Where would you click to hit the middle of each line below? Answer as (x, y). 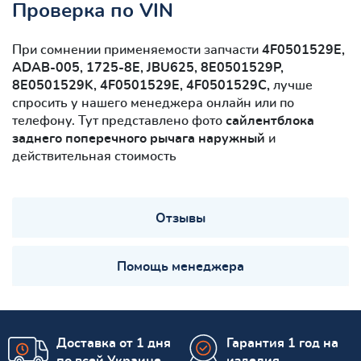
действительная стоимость (94, 156)
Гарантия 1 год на (282, 343)
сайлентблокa (270, 120)
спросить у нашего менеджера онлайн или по (153, 103)
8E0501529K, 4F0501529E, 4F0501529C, (143, 85)
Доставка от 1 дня (114, 343)
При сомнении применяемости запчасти (137, 50)
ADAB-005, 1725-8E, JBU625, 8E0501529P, (148, 67)
